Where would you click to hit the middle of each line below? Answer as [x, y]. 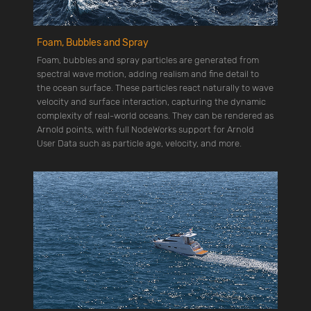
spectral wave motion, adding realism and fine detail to [148, 74]
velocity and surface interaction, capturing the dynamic [151, 102]
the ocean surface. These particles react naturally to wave [155, 88]
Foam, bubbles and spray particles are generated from [148, 60]
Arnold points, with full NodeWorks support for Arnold [145, 130]
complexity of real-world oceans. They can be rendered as [155, 116]
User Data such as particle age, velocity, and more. [139, 144]
